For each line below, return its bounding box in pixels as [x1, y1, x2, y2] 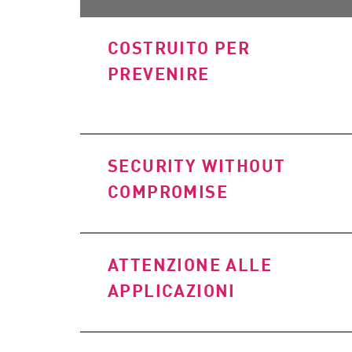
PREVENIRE [108, 60, 210, 86]
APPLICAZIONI [108, 277, 236, 302]
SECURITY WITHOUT [108, 152, 286, 178]
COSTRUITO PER [108, 35, 251, 60]
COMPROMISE [108, 178, 228, 203]
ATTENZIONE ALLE [108, 251, 272, 277]
